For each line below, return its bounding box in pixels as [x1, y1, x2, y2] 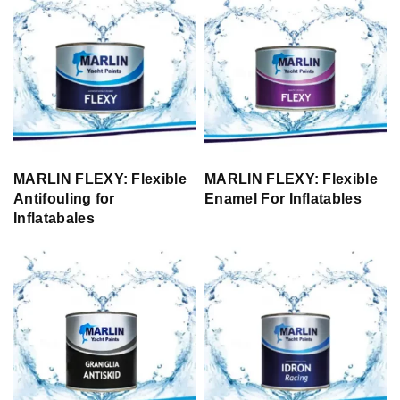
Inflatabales [13, 210, 95, 226]
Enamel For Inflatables [204, 190, 362, 206]
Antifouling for [13, 190, 115, 206]
